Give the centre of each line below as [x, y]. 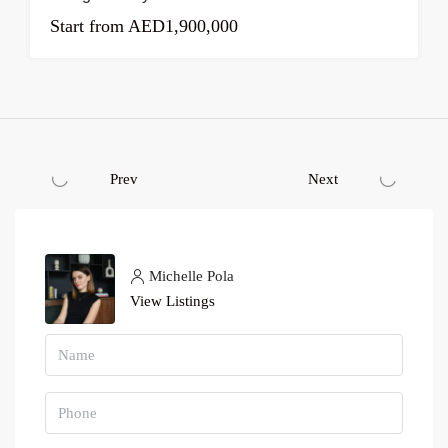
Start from [87, 26]
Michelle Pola [191, 276]
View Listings [172, 301]
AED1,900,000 [181, 26]
